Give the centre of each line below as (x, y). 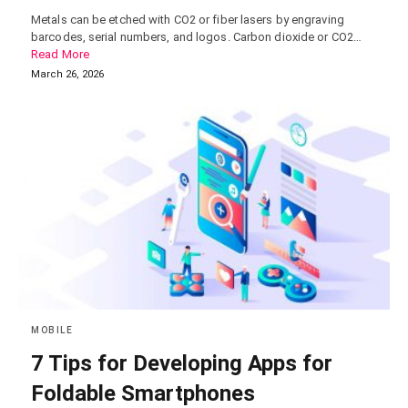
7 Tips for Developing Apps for (182, 363)
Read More (60, 54)
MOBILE (52, 330)
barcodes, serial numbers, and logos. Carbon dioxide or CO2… (196, 36)
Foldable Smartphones (143, 393)
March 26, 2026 (67, 74)
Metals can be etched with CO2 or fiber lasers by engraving (188, 19)
